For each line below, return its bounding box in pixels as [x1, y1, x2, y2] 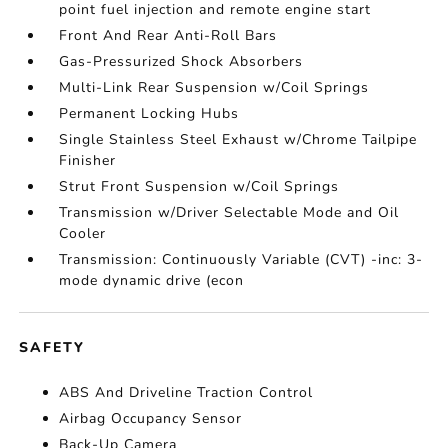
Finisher [59, 151, 117, 170]
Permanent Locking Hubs [59, 104, 240, 123]
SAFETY [19, 338, 86, 357]
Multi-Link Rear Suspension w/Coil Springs [59, 78, 370, 97]
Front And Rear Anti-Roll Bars [59, 26, 278, 45]
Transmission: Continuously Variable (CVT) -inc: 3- [59, 250, 424, 269]
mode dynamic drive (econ [59, 271, 245, 290]
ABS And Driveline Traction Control [59, 383, 314, 402]
